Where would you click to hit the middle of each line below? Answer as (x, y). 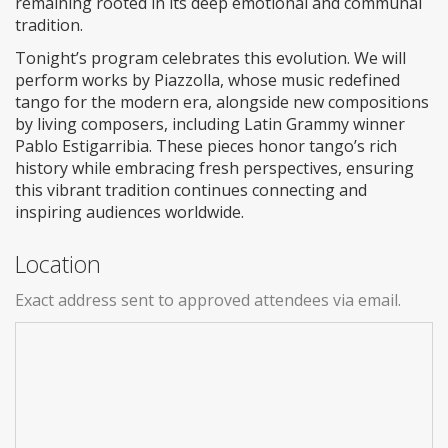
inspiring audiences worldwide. (129, 212)
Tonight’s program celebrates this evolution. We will (210, 58)
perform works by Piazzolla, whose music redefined (207, 80)
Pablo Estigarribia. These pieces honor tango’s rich (206, 146)
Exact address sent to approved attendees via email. (208, 300)
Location (58, 264)
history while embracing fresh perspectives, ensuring (214, 168)
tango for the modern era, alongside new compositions (222, 102)
